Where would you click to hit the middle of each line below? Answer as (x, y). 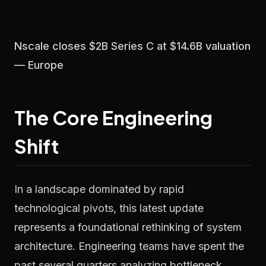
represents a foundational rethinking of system (128, 227)
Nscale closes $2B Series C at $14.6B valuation (132, 46)
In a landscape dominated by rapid (99, 189)
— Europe (39, 65)
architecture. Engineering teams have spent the (129, 246)
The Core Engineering (113, 118)
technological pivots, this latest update (109, 208)
